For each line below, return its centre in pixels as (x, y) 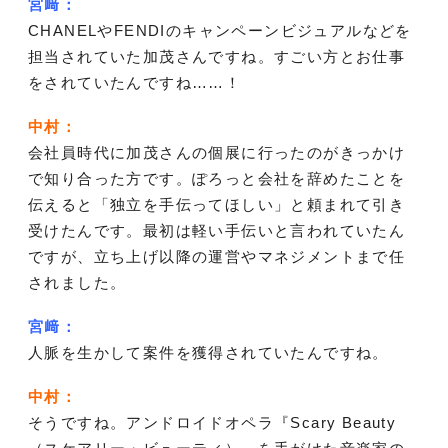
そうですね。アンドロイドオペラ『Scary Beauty (212, 422)
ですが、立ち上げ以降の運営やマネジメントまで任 (217, 256)
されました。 (77, 282)
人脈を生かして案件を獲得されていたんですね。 (208, 352)
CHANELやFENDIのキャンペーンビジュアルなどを (220, 30)
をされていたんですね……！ (135, 82)
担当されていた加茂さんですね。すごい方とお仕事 (217, 56)
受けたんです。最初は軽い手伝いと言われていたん (217, 230)
